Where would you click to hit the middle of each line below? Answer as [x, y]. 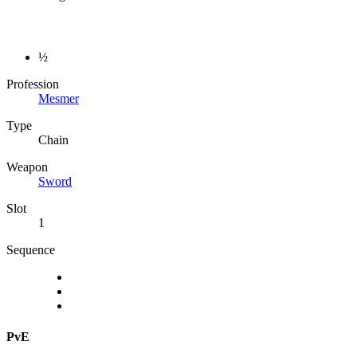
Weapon [27, 167]
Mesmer [59, 99]
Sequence [31, 250]
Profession [33, 84]
